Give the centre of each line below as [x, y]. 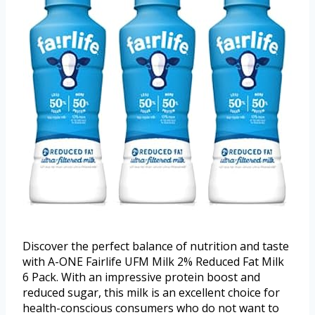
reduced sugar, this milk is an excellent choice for [151, 292]
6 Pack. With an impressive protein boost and [141, 277]
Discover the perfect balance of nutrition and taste [156, 246]
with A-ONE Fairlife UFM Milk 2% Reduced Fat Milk [153, 261]
